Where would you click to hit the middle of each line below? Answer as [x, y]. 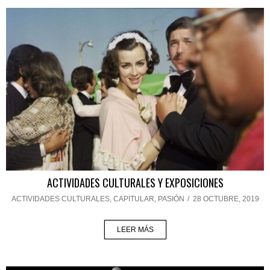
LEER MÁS [135, 230]
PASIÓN [171, 199]
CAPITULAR [133, 199]
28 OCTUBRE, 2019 [226, 199]
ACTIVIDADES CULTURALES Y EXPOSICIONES [135, 183]
